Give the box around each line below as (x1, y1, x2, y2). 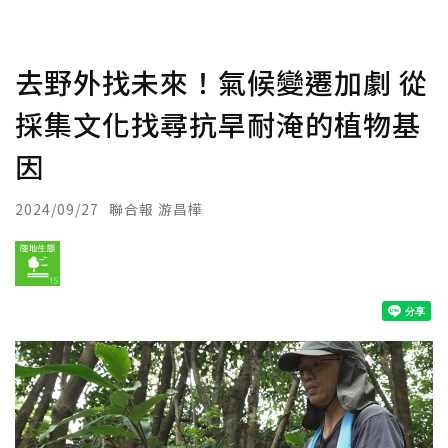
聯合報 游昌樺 (109, 199, 203, 219)
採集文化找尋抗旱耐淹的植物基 (15, 104, 421, 144)
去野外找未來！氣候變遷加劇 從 (15, 62, 428, 102)
